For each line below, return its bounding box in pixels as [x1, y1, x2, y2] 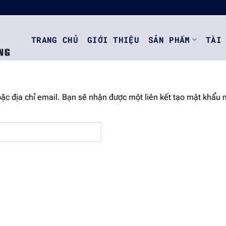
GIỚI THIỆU [87, 34, 140, 45]
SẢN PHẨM [148, 34, 190, 45]
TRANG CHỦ [31, 34, 78, 45]
